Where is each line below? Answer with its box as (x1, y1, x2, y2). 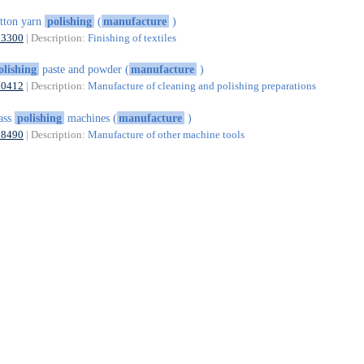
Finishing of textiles (87, 31, 176, 44)
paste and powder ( (38, 63, 129, 76)
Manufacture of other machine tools (87, 128, 245, 141)
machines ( (63, 110, 117, 124)
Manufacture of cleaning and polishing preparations (87, 80, 316, 93)
